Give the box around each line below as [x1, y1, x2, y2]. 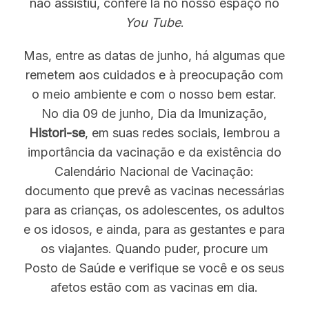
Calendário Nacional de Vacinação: [54, 164, 255, 179]
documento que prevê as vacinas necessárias [24, 183, 284, 198]
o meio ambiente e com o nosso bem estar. [32, 87, 277, 101]
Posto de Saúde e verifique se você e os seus [24, 261, 285, 275]
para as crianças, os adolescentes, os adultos [24, 203, 284, 217]
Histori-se [28, 126, 85, 140]
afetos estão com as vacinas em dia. [50, 280, 259, 295]
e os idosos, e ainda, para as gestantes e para [23, 222, 286, 237]
